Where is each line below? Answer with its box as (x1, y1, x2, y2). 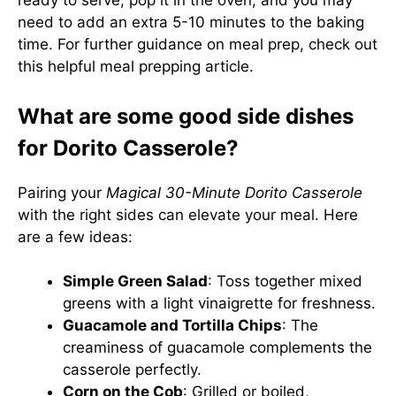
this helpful (18, 57, 100, 75)
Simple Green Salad (63, 272, 208, 290)
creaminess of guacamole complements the (63, 339, 372, 356)
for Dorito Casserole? (18, 134, 239, 161)
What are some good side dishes (18, 103, 354, 129)
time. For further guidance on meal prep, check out (18, 35, 377, 53)
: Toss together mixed (208, 272, 362, 290)
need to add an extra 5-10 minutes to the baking (18, 13, 364, 31)
